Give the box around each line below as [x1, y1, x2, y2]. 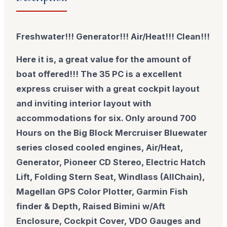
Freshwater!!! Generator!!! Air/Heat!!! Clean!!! [16, 31, 210, 42]
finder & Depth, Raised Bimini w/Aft [16, 201, 166, 212]
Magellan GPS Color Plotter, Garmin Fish [16, 186, 188, 197]
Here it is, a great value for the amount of [16, 54, 192, 65]
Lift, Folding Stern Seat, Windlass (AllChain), [16, 172, 205, 182]
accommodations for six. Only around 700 [16, 113, 197, 124]
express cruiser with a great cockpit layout [16, 84, 200, 94]
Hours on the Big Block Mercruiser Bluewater [16, 128, 208, 138]
